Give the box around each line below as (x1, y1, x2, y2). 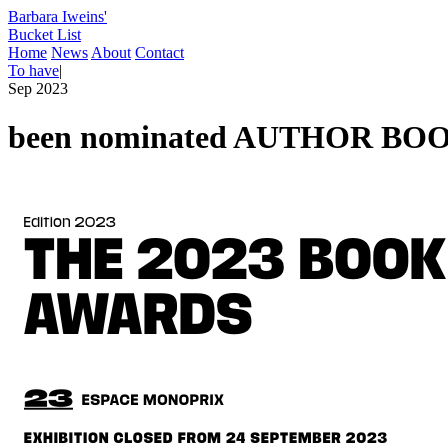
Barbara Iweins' (8, 8, 107, 25)
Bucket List (8, 26, 81, 43)
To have (8, 62, 59, 79)
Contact (135, 44, 184, 61)
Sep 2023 (8, 80, 68, 97)
